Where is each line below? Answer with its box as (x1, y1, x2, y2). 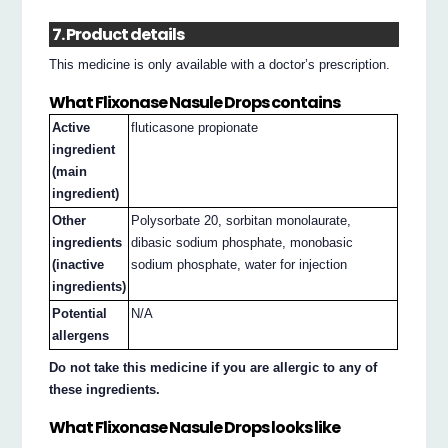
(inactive (52, 257, 105, 273)
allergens (52, 328, 110, 344)
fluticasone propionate (131, 120, 259, 136)
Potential (52, 306, 108, 322)
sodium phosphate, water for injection (131, 257, 348, 273)
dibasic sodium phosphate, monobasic (131, 235, 354, 251)
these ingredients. (49, 381, 161, 397)
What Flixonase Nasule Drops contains (49, 90, 341, 114)
